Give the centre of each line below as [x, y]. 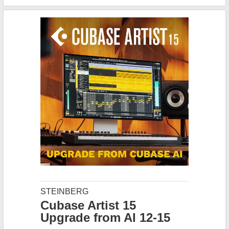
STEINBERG [64, 191]
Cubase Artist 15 [88, 205]
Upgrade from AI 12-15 [105, 217]
